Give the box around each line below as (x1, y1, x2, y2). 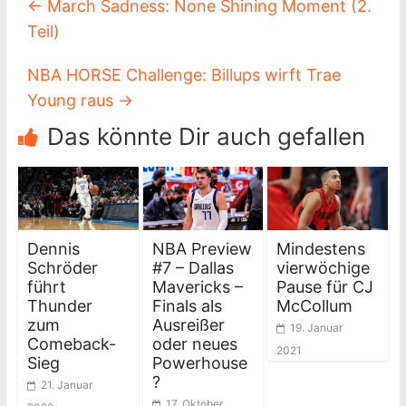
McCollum (276, 295, 353, 315)
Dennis (26, 238, 80, 258)
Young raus (26, 91, 118, 111)
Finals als (151, 295, 222, 315)
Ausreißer (151, 314, 225, 334)
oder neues (151, 333, 237, 353)
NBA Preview (151, 238, 252, 258)
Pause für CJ (276, 276, 374, 296)
